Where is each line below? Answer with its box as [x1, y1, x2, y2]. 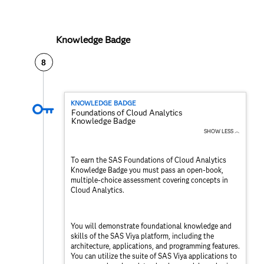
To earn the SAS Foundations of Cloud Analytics [71, 156, 226, 165]
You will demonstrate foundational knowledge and [71, 222, 232, 231]
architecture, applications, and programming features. [71, 242, 240, 251]
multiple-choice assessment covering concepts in [71, 176, 228, 185]
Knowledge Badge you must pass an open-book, [71, 166, 223, 175]
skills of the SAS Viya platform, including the [71, 232, 214, 241]
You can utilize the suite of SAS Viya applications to [71, 252, 237, 261]
